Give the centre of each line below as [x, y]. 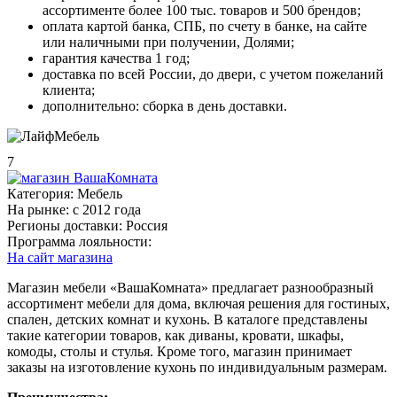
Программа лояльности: [79, 241]
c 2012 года [107, 209]
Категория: [40, 193]
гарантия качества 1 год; [116, 58]
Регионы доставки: [65, 225]
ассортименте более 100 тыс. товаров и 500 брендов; [202, 10]
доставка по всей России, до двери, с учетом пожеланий [213, 74]
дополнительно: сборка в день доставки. [165, 105]
